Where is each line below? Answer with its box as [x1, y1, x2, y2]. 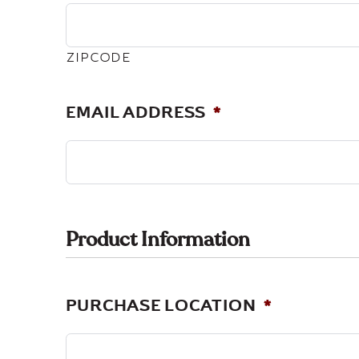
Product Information [66, 226, 251, 252]
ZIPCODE [67, 49, 131, 65]
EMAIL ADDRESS [66, 101, 207, 123]
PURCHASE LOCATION [66, 294, 256, 316]
